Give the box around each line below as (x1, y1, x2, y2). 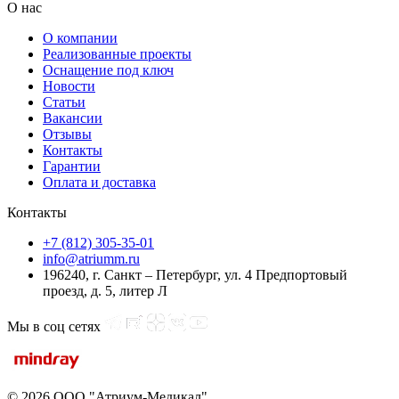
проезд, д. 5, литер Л (43, 282, 167, 298)
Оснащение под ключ (43, 61, 174, 77)
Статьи (43, 94, 85, 110)
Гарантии (43, 158, 101, 174)
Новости (43, 77, 95, 94)
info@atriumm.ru (43, 250, 140, 266)
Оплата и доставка (43, 174, 156, 190)
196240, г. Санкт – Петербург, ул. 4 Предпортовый (43, 266, 347, 282)
